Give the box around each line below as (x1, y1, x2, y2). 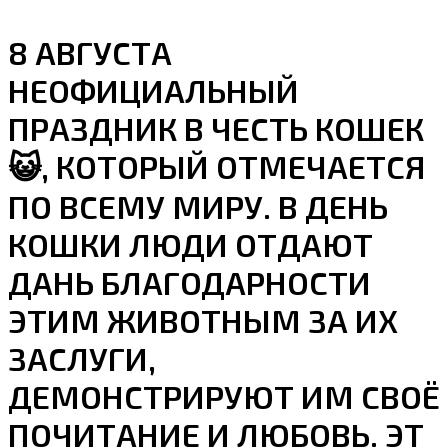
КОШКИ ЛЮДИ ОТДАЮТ (8, 225, 373, 263)
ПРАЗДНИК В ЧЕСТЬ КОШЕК (8, 109, 424, 147)
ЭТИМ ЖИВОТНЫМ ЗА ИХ (8, 301, 398, 339)
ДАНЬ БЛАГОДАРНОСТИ (8, 263, 371, 301)
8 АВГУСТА (8, 33, 172, 71)
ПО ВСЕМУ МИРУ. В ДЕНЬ (8, 187, 388, 225)
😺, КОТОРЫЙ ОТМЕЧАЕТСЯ (8, 147, 426, 185)
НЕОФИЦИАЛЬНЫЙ (8, 71, 299, 109)
